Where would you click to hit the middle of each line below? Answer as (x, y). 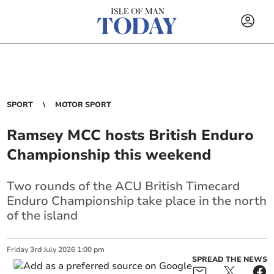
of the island (43, 216)
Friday (18, 250)
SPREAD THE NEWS (229, 259)
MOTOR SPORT (83, 105)
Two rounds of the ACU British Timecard (124, 186)
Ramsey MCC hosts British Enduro (131, 135)
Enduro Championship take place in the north (137, 201)
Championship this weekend (109, 155)
